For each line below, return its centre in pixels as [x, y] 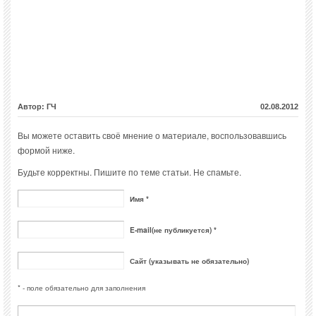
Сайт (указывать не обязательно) [189, 261]
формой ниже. [46, 150]
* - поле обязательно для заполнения [81, 288]
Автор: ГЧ [37, 107]
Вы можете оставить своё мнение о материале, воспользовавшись [152, 135]
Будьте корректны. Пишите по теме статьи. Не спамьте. [129, 172]
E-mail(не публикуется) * [173, 230]
